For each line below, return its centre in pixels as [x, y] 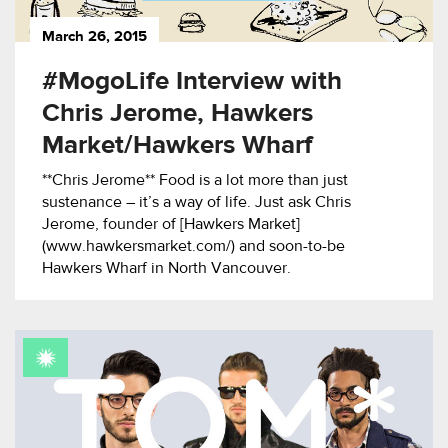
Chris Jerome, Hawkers [177, 113]
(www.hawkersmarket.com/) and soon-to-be [193, 246]
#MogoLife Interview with [192, 81]
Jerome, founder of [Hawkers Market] [171, 224]
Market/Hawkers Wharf [177, 145]
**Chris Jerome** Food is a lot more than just [195, 180]
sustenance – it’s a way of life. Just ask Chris [196, 202]
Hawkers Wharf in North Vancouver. [166, 268]
